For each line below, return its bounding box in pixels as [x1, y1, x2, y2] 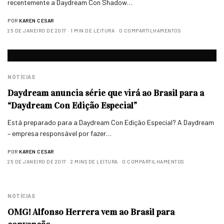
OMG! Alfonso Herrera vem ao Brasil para [7, 206, 174, 217]
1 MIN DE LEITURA [70, 27, 114, 33]
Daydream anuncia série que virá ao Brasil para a [7, 87, 204, 98]
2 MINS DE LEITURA [70, 158, 118, 164]
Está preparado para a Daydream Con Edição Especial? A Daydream [7, 118, 214, 126]
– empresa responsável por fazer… [7, 129, 112, 137]
